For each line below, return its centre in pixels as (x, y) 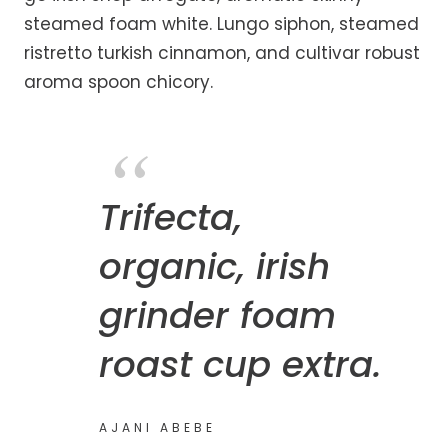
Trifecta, (170, 218)
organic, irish (214, 267)
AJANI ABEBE (157, 428)
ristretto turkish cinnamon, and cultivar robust (222, 52)
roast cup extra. (240, 365)
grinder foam (217, 316)
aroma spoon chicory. (118, 81)
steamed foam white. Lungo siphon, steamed (221, 23)
